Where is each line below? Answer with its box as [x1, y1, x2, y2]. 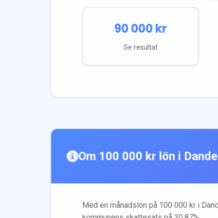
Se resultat [123, 43, 158, 52]
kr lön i [143, 149, 184, 163]
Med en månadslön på [82, 200, 159, 210]
